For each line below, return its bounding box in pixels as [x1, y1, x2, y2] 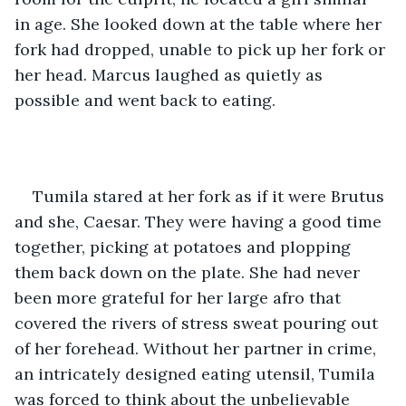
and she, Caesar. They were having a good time [14, 210, 386, 232]
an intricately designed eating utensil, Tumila [14, 362, 380, 384]
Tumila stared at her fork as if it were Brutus [33, 185, 389, 207]
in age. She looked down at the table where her [14, 13, 386, 34]
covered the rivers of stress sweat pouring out [14, 312, 382, 333]
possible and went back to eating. [14, 89, 275, 111]
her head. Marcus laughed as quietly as [14, 63, 327, 85]
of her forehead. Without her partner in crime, [14, 337, 381, 359]
